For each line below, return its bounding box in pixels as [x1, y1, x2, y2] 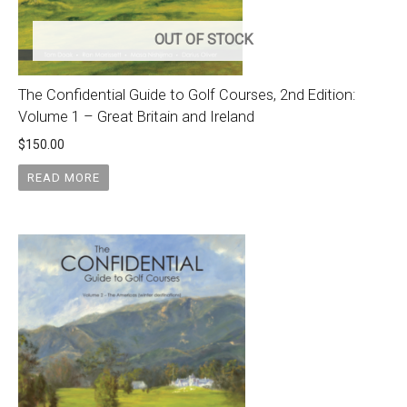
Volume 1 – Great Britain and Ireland [18, 108, 254, 126]
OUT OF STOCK [154, 30, 253, 48]
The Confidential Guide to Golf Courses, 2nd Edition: [18, 86, 355, 104]
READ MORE [26, 170, 100, 184]
